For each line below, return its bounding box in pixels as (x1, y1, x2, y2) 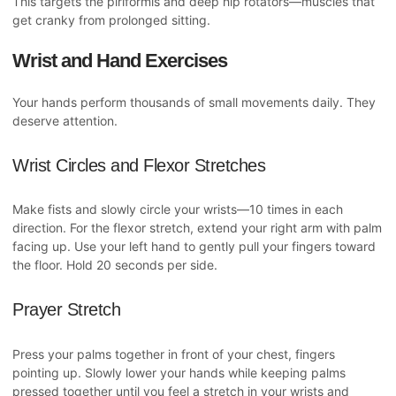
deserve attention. (12, 113, 118, 129)
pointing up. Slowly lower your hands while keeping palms (12, 364, 346, 380)
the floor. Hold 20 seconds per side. (12, 257, 217, 273)
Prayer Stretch (12, 299, 120, 319)
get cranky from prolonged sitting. (12, 12, 210, 28)
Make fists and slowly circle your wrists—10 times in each (12, 202, 343, 217)
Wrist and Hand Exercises (12, 49, 227, 72)
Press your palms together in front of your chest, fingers (12, 346, 335, 362)
